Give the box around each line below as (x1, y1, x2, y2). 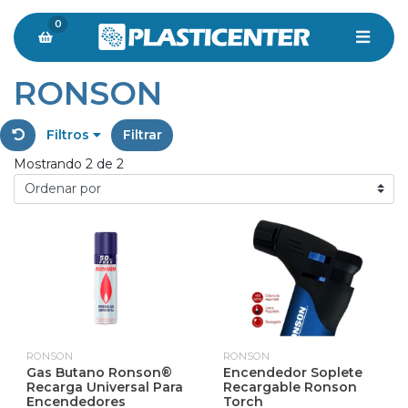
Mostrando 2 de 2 (14, 155, 124, 172)
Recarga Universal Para (26, 378, 183, 395)
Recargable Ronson (223, 378, 357, 395)
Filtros (46, 127, 93, 143)
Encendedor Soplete (223, 363, 362, 381)
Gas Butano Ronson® (26, 363, 172, 381)
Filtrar (122, 127, 162, 143)
